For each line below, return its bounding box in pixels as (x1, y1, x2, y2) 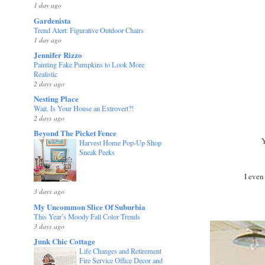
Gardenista (34, 14, 72, 26)
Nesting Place (34, 93, 79, 105)
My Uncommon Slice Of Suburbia (34, 201, 146, 212)
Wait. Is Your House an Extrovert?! (34, 104, 134, 114)
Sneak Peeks (79, 147, 115, 157)
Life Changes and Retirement (79, 245, 162, 256)
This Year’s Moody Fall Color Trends (34, 211, 141, 221)
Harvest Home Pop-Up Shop (79, 138, 162, 148)
